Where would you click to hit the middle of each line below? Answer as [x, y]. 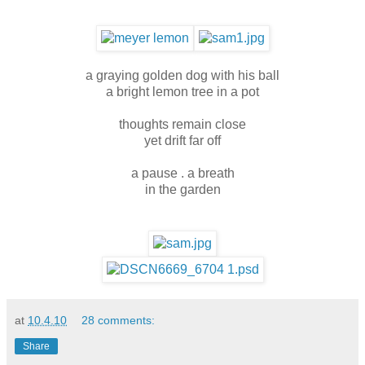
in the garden [182, 189]
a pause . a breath [182, 173]
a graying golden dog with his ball [182, 75]
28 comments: [119, 320]
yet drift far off [182, 140]
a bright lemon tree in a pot [182, 91]
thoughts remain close [182, 124]
